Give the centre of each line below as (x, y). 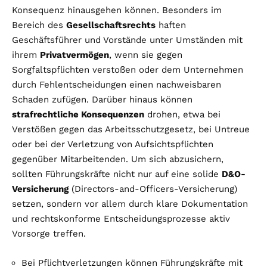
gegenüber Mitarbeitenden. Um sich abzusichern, (118, 159)
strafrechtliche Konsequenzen (78, 114)
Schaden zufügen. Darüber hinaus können (102, 99)
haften (171, 25)
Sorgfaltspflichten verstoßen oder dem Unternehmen (128, 69)
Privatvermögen (74, 55)
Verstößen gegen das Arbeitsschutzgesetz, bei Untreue (131, 129)
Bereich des (39, 25)
